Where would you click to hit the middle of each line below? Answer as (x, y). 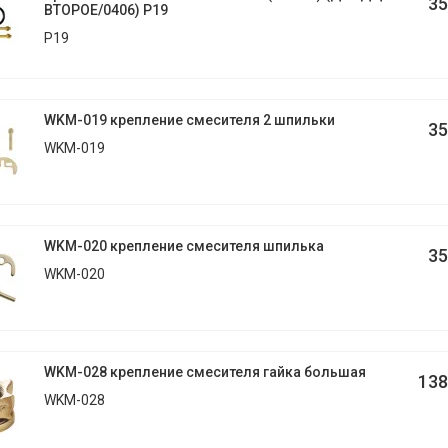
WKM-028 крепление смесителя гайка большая (204, 372)
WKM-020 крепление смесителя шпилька (293, 246)
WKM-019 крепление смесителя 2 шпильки (189, 120)
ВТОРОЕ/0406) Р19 (105, 10)
